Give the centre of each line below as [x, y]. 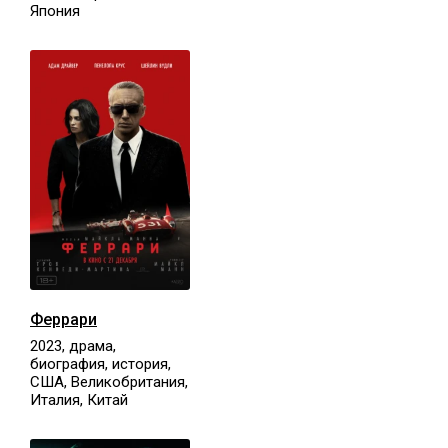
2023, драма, [73, 345]
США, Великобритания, [109, 381]
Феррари [63, 319]
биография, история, [100, 363]
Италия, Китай [79, 399]
